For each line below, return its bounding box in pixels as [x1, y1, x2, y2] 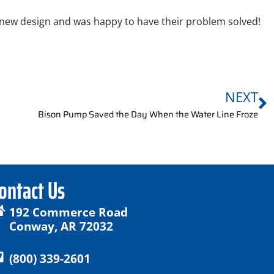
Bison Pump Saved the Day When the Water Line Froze [38, 108, 258, 122]
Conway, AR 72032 [9, 218, 113, 235]
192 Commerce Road [9, 204, 128, 221]
